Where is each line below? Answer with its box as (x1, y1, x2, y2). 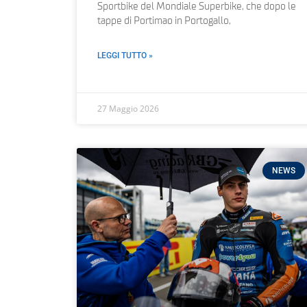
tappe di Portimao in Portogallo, (97, 16, 231, 26)
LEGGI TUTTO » (97, 50, 153, 60)
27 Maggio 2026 (97, 102, 159, 114)
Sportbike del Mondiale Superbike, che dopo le (97, 1, 296, 12)
